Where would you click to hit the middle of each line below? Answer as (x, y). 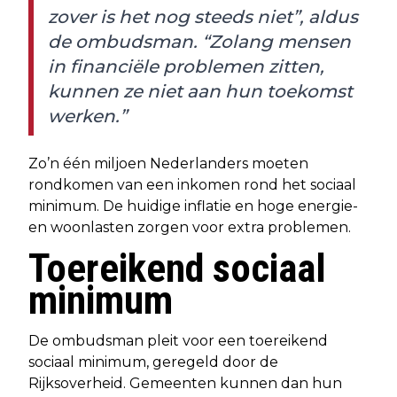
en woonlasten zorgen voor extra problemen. (190, 227)
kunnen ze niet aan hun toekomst (200, 91)
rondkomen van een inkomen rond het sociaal (192, 184)
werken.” (87, 116)
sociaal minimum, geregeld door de (153, 362)
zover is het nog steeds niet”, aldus (203, 16)
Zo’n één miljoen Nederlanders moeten (168, 163)
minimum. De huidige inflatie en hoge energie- (193, 206)
